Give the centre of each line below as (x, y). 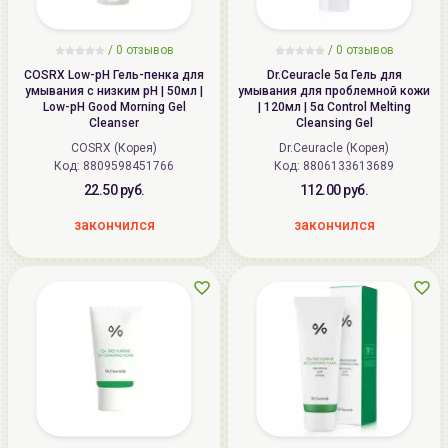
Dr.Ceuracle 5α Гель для (334, 74)
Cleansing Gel (334, 122)
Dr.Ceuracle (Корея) (334, 147)
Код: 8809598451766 (114, 165)
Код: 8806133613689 (334, 165)
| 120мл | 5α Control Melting (334, 106)
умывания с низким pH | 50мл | (114, 90)
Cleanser (114, 122)
